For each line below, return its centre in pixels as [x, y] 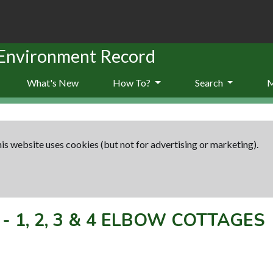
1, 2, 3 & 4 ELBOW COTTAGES [140, 220]
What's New [53, 82]
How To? [133, 82]
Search [210, 82]
